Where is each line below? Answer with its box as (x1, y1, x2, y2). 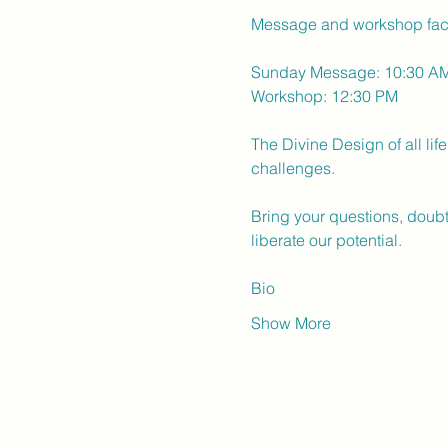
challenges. (250, 158, 335, 178)
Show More (250, 313, 331, 333)
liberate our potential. (250, 230, 402, 250)
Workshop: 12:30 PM (250, 86, 398, 106)
